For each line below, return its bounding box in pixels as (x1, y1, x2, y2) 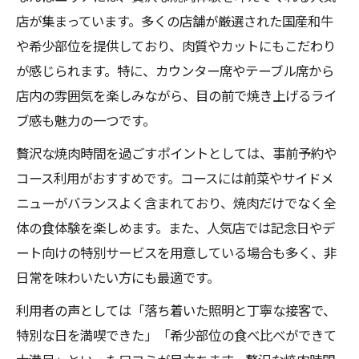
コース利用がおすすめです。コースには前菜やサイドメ (16, 168, 333, 188)
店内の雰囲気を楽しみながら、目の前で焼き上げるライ (16, 86, 337, 105)
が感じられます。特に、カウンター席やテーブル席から (16, 61, 334, 80)
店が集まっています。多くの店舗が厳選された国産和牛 (16, 11, 333, 30)
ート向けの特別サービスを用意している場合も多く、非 (16, 243, 337, 262)
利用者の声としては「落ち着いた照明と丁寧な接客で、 (16, 301, 336, 320)
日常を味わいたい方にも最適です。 (16, 268, 220, 287)
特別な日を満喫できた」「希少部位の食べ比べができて (16, 325, 337, 345)
